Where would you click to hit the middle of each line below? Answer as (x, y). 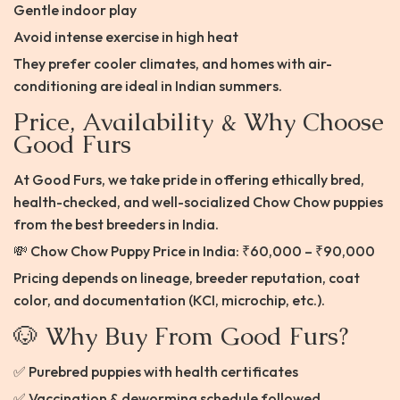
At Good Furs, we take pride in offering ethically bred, (189, 180)
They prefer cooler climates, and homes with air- (173, 64)
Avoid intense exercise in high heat (126, 37)
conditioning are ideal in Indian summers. (148, 86)
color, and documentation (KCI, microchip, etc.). (169, 300)
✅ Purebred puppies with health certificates (156, 372)
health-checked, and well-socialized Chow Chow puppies (198, 202)
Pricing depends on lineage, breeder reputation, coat (187, 278)
